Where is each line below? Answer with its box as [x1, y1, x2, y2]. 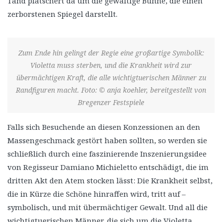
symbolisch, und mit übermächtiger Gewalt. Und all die [7, 202, 208, 212]
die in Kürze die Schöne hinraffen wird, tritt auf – [7, 188, 186, 199]
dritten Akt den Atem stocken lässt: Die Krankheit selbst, [7, 175, 213, 185]
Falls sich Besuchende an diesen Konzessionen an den [7, 121, 200, 132]
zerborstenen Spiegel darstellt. [7, 8, 117, 19]
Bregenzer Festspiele [78, 97, 144, 107]
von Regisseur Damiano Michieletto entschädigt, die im [7, 162, 209, 172]
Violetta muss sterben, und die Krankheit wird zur [30, 60, 192, 70]
